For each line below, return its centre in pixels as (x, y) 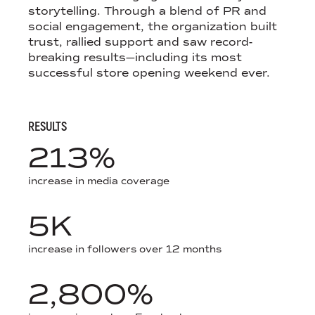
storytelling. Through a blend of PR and (147, 12)
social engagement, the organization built (153, 27)
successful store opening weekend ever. (149, 73)
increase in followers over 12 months (125, 250)
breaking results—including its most (135, 58)
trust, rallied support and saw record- (140, 43)
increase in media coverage (99, 181)
